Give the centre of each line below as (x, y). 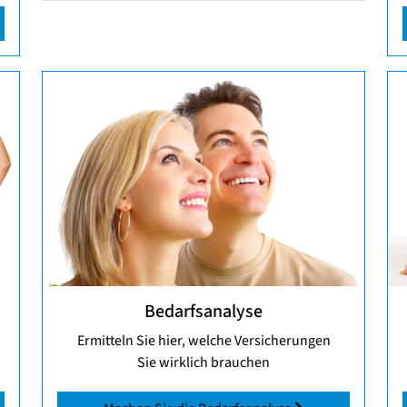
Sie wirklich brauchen (203, 362)
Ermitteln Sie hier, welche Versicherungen (203, 340)
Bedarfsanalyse (203, 311)
